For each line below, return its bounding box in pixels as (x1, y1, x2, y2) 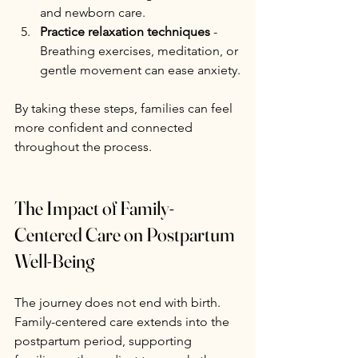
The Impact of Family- (14, 196, 174, 220)
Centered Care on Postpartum (14, 222, 238, 246)
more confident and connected (14, 119, 196, 135)
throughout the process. (14, 138, 152, 154)
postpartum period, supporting (14, 332, 195, 348)
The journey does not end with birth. (14, 294, 224, 310)
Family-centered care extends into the (14, 313, 233, 329)
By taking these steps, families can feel (14, 100, 236, 116)
